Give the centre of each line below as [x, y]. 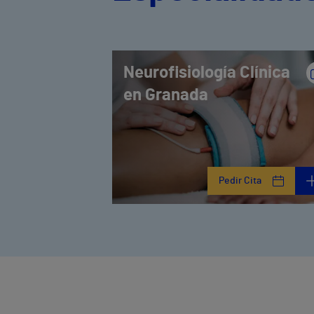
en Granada [166, 96]
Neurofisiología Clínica [207, 73]
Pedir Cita [240, 180]
